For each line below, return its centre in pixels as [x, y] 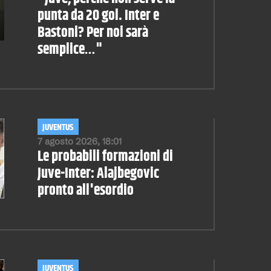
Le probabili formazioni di [105, 157]
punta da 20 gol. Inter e [98, 16]
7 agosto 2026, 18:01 [79, 142]
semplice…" [70, 50]
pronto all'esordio [85, 191]
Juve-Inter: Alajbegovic [98, 174]
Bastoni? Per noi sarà [93, 33]
